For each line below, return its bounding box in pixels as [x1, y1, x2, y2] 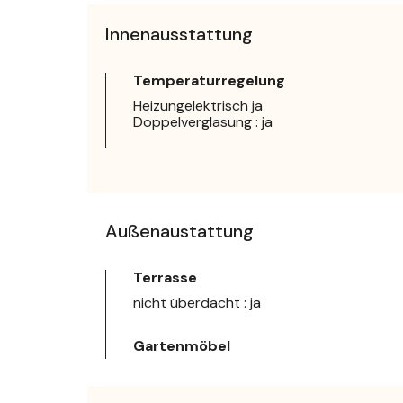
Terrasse [133, 268, 197, 288]
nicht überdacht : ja [133, 293, 261, 313]
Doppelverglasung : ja [133, 112, 273, 132]
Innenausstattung [105, 22, 253, 47]
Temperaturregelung [133, 71, 285, 91]
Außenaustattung [105, 219, 254, 244]
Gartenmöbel [133, 336, 230, 356]
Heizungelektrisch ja [133, 96, 263, 116]
